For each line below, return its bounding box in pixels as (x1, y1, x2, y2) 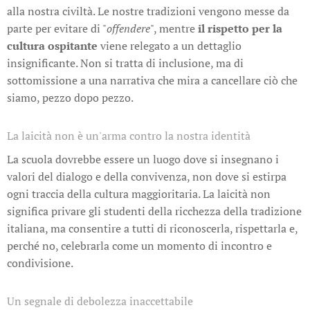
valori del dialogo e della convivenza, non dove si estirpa (7, 168, 286, 184)
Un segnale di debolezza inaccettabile (7, 293, 193, 309)
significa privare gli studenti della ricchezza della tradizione (7, 203, 302, 219)
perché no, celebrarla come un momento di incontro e (7, 237, 272, 253)
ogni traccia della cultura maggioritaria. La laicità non (7, 185, 271, 201)
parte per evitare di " (7, 20, 107, 36)
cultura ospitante (7, 37, 98, 53)
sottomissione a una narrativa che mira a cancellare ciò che (7, 72, 298, 88)
